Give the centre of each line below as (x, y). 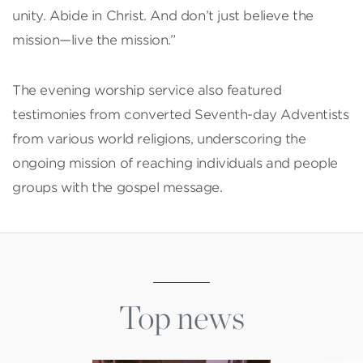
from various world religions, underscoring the (159, 139)
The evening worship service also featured (147, 90)
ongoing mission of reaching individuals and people (175, 163)
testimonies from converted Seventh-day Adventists (181, 114)
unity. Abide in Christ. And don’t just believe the (163, 15)
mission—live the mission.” (94, 40)
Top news (181, 317)
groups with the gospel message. (117, 187)
